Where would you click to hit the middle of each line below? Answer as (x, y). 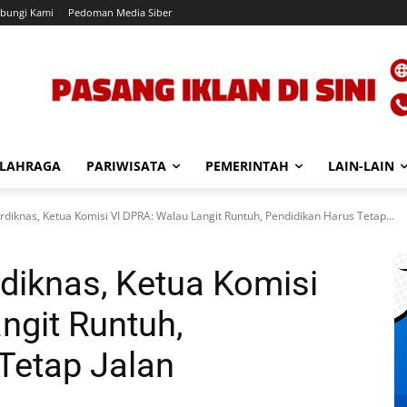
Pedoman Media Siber (120, 12)
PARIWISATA (126, 166)
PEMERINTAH (247, 166)
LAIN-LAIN (361, 166)
